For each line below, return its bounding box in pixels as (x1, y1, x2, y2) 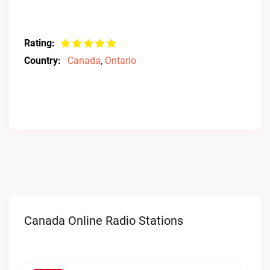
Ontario (105, 55, 136, 66)
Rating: (24, 37, 55, 49)
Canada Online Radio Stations (24, 213, 183, 228)
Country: (24, 55, 61, 66)
